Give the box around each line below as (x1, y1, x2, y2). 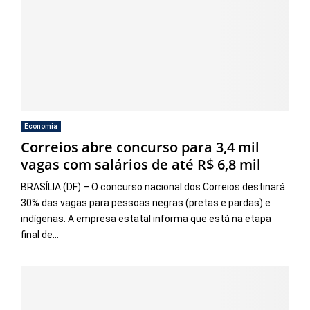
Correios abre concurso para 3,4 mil (21, 137, 259, 156)
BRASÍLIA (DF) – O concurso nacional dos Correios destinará (21, 181, 285, 192)
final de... (21, 228, 59, 240)
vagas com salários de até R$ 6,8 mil (21, 154, 261, 174)
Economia (24, 122, 57, 130)
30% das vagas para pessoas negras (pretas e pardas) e (21, 197, 271, 208)
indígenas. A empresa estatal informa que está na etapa (21, 212, 271, 224)
